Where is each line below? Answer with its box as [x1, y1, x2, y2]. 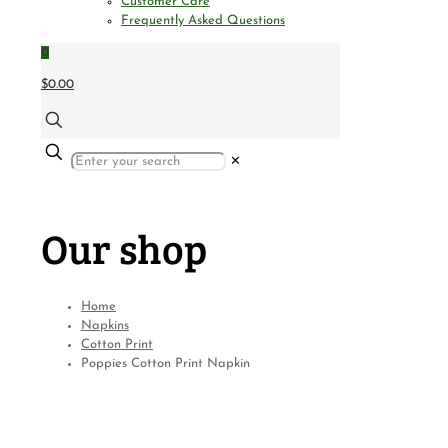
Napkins [81, 318, 129, 332]
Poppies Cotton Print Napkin [81, 356, 250, 370]
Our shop [41, 220, 207, 277]
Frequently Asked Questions [121, 14, 285, 27]
